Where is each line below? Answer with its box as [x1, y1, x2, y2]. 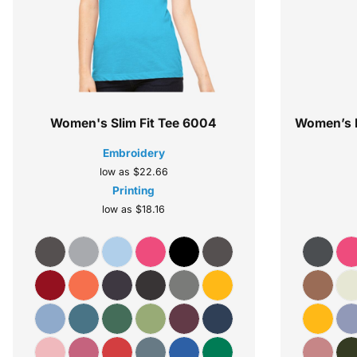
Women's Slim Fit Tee [50, 116, 180, 131]
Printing [112, 184, 155, 198]
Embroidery [102, 147, 165, 160]
